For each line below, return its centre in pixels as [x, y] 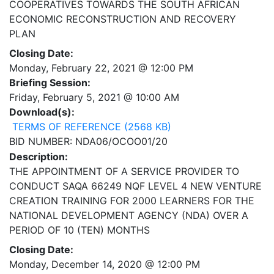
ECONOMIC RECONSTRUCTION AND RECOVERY [123, 19]
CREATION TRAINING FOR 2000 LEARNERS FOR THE [132, 201]
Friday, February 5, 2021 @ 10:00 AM [94, 98]
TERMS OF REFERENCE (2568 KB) [90, 127]
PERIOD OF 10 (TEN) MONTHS [80, 230]
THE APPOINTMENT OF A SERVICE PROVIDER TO [124, 172]
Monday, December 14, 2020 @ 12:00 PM [105, 265]
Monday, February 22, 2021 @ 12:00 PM [101, 68]
